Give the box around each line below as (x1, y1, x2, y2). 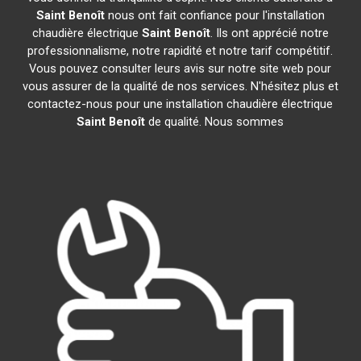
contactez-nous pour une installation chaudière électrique (27, 97, 334, 111)
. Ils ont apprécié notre (210, 26, 329, 40)
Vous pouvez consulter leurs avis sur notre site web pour (29, 61, 332, 76)
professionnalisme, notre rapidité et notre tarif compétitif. (27, 44, 334, 58)
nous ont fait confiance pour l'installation (104, 8, 325, 23)
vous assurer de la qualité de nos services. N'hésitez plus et (22, 79, 338, 93)
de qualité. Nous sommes (145, 114, 284, 129)
